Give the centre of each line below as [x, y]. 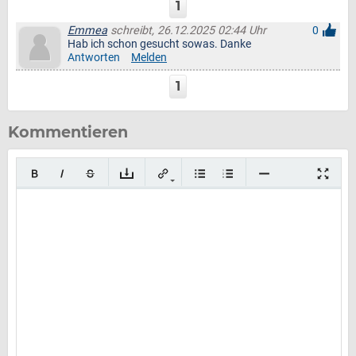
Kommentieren [68, 132]
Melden [149, 58]
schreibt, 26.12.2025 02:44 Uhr [187, 31]
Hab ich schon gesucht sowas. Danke [159, 44]
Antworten [94, 58]
